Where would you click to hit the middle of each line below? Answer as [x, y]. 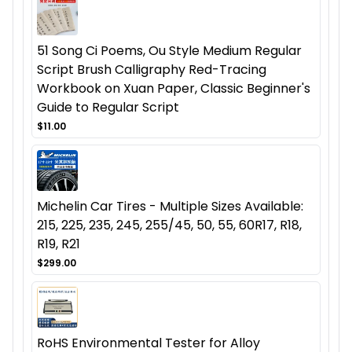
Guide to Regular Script [108, 108]
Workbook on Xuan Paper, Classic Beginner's [174, 89]
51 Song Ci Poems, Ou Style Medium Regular [169, 51]
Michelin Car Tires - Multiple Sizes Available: [170, 207]
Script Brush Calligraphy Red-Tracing [152, 70]
